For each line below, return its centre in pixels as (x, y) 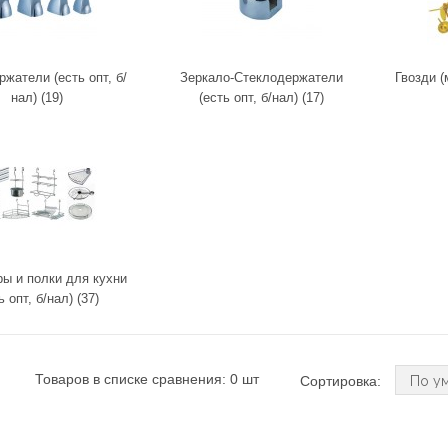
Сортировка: (342, 381)
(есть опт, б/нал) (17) (261, 97)
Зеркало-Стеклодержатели (261, 77)
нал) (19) (36, 97)
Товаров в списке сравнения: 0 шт (147, 379)
